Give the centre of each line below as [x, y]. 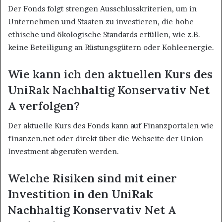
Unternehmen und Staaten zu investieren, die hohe [101, 21]
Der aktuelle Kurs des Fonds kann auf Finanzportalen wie [111, 126]
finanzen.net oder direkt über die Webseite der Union [106, 139]
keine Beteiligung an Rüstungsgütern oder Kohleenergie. [111, 47]
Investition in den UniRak [81, 194]
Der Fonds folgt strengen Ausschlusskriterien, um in [102, 8]
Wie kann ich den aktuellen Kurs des [110, 74]
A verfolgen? [44, 106]
